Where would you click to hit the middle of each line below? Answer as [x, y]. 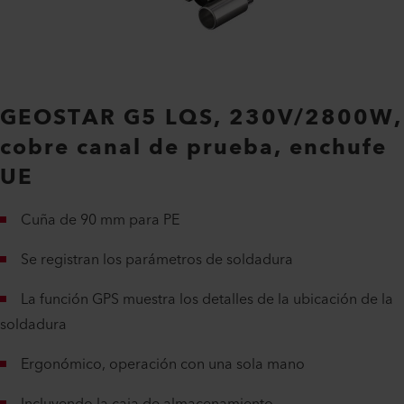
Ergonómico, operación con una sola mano [163, 364]
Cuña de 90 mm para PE [100, 220]
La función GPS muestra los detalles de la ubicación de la [207, 299]
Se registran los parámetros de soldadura [157, 260]
